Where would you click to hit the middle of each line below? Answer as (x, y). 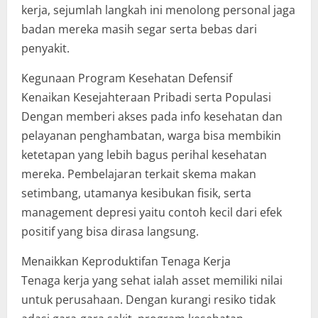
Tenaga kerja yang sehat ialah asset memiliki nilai (152, 280)
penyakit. (45, 48)
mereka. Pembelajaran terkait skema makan (139, 174)
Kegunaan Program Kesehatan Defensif (127, 78)
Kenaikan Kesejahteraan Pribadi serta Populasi (146, 97)
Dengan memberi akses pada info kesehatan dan (152, 116)
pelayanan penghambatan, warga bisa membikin (151, 136)
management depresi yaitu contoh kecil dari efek (152, 212)
